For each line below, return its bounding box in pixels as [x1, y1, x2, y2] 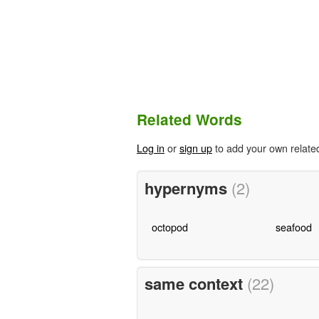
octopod [151, 219, 188, 234]
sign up [179, 140, 212, 156]
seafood [275, 219, 312, 234]
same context [144, 272, 247, 296]
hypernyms [144, 176, 231, 199]
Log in [137, 140, 164, 156]
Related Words [137, 109, 242, 130]
